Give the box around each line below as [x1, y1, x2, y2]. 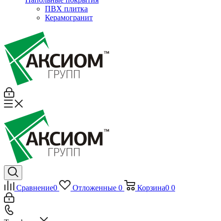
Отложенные [72, 184, 116, 192]
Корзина [137, 184, 165, 192]
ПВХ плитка [45, 4, 88, 13]
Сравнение [16, 184, 53, 192]
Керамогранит [45, 13, 93, 22]
